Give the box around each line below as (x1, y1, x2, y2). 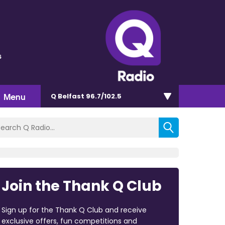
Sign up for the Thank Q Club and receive (1, 204, 147, 215)
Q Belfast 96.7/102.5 (51, 91, 122, 101)
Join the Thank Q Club (1, 176, 162, 196)
